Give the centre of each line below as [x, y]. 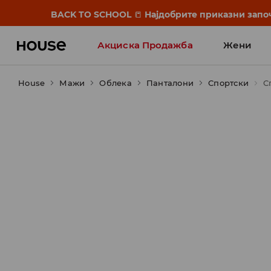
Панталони [170, 83]
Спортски [228, 83]
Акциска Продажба [145, 45]
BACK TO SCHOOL [93, 15]
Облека [116, 83]
